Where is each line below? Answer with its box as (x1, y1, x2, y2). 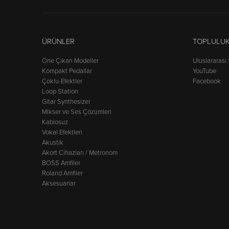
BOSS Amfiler (42, 158, 80, 167)
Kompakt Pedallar (42, 66, 92, 75)
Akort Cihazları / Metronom (42, 148, 118, 157)
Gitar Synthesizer (42, 97, 90, 106)
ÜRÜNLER (42, 36, 75, 46)
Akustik (42, 138, 63, 147)
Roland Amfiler (42, 169, 83, 177)
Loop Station (42, 87, 78, 96)
